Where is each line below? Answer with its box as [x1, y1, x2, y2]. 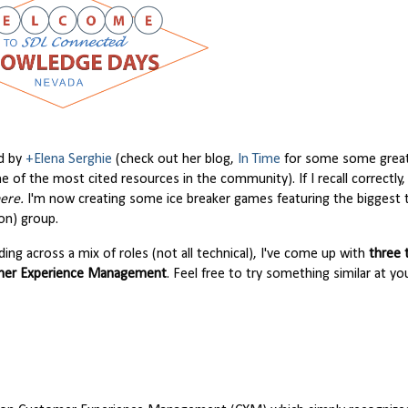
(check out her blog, [112, 152, 238, 168]
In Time [238, 152, 280, 168]
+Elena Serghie [25, 152, 112, 168]
